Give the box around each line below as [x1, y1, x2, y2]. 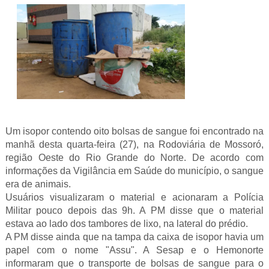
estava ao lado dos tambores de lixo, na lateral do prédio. [5, 218, 248, 229]
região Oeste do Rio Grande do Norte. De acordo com [5, 152, 264, 163]
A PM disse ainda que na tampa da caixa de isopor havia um [5, 231, 264, 242]
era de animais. [5, 178, 71, 189]
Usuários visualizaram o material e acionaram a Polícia [5, 192, 264, 202]
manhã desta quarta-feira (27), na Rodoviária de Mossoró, [5, 139, 264, 150]
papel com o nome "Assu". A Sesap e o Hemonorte [5, 244, 264, 255]
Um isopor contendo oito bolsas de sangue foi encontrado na [5, 125, 264, 136]
